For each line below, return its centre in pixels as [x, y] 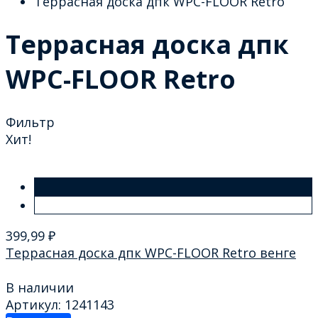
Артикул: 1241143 [60, 304]
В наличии [40, 287]
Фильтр [30, 122]
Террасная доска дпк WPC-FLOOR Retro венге [151, 253]
